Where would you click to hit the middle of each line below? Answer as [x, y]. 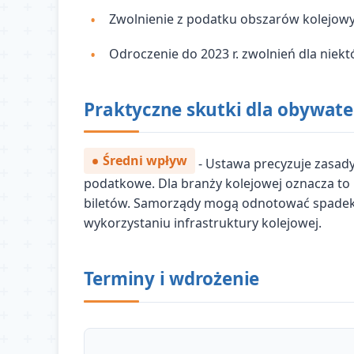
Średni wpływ [145, 161]
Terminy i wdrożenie [172, 279]
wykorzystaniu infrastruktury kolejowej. [203, 223]
